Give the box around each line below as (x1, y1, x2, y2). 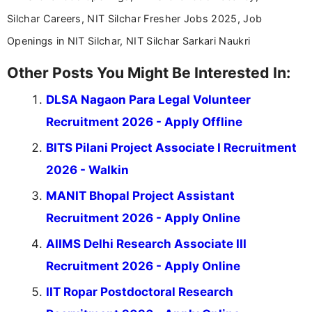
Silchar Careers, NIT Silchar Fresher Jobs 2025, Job (7, 13, 263, 25)
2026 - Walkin (46, 163, 129, 178)
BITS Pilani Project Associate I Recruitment (46, 141, 297, 155)
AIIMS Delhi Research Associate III (46, 237, 247, 251)
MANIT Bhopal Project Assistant (46, 189, 235, 203)
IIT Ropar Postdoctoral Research (46, 285, 233, 299)
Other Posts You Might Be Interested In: (7, 63, 290, 82)
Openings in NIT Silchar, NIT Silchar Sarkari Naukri (7, 35, 251, 47)
